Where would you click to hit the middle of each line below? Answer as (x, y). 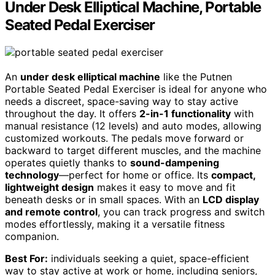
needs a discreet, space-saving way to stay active (122, 102)
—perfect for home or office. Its (135, 175)
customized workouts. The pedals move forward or (124, 138)
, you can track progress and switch (181, 212)
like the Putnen (196, 77)
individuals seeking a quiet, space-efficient (149, 259)
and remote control (51, 212)
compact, (233, 175)
